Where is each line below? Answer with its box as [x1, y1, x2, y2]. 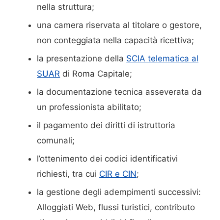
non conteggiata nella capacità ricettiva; [37, 35, 194, 45]
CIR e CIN [99, 168, 137, 179]
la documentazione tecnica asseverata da [37, 86, 202, 97]
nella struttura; [37, 1, 95, 12]
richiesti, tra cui [37, 168, 100, 179]
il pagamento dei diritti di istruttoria [37, 120, 176, 130]
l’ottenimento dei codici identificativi [37, 153, 178, 164]
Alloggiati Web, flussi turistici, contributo [37, 202, 195, 212]
